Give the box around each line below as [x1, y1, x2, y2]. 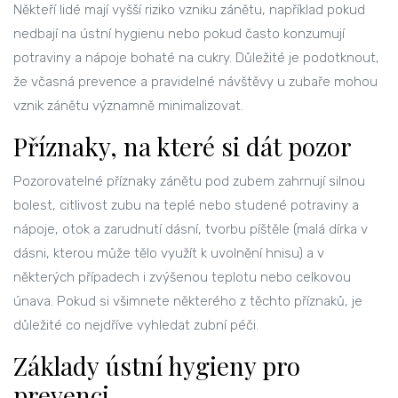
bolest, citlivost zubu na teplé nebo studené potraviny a [13, 197, 359, 214]
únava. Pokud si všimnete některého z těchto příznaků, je [13, 293, 362, 310]
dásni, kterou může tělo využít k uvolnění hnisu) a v [13, 245, 324, 262]
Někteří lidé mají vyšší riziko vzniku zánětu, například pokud [13, 2, 365, 19]
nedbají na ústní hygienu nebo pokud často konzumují [13, 26, 345, 43]
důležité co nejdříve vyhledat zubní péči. [13, 317, 259, 334]
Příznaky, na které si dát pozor [13, 130, 352, 163]
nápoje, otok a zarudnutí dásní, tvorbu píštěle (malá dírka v [13, 221, 368, 238]
